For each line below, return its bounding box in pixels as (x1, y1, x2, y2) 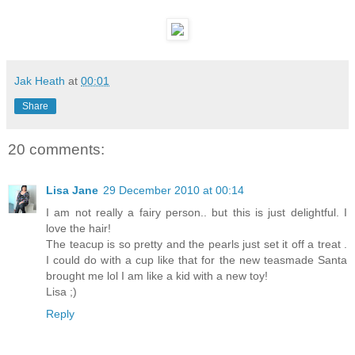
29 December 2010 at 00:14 (103, 183, 244, 197)
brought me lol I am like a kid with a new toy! (46, 269, 268, 282)
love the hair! (46, 221, 111, 235)
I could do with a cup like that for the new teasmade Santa (46, 253, 347, 266)
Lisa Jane (46, 183, 98, 197)
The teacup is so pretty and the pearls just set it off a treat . (46, 237, 347, 250)
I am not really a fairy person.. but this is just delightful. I (46, 205, 347, 219)
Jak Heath (14, 74, 65, 88)
